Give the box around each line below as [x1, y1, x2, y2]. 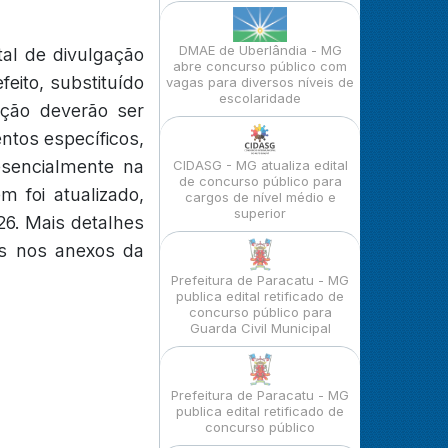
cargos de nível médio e [184, 189, 336, 205]
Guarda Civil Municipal [189, 320, 331, 336]
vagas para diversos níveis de [166, 74, 354, 90]
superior [234, 205, 286, 221]
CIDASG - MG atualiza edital [172, 157, 348, 173]
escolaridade [219, 90, 301, 106]
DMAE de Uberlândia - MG [178, 42, 342, 58]
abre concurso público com [173, 58, 347, 74]
